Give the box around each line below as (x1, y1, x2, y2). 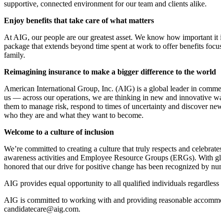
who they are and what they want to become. (4, 110, 144, 119)
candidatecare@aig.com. (4, 204, 80, 213)
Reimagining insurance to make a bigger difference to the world (4, 67, 216, 76)
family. (4, 50, 25, 59)
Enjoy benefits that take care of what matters (4, 16, 154, 25)
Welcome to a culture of (4, 127, 84, 136)
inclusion (84, 127, 114, 136)
